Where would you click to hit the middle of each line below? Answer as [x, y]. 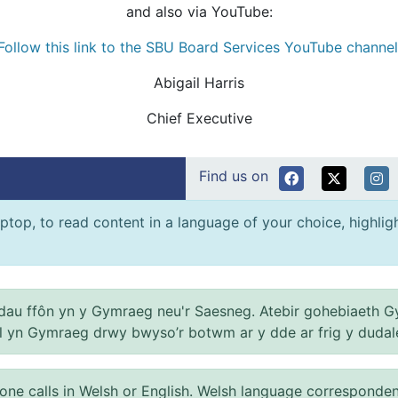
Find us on [234, 175]
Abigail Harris [199, 82]
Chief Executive [199, 118]
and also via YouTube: [199, 11]
